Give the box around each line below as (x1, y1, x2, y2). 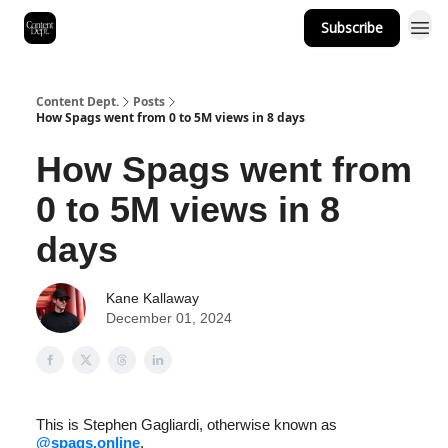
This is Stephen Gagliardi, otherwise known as (36, 416, 337, 433)
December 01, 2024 (106, 310, 232, 326)
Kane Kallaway (106, 290, 199, 306)
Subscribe (321, 18, 383, 37)
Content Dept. (36, 93, 119, 110)
